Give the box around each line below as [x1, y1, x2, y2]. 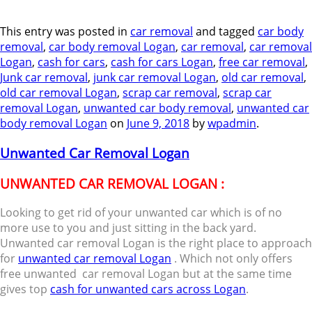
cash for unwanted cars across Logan [50, 281, 246, 297]
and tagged [193, 24, 258, 40]
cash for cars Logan [111, 54, 213, 70]
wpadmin [208, 116, 256, 132]
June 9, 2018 [127, 116, 189, 132]
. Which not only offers [171, 251, 292, 267]
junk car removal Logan [93, 70, 216, 86]
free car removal [219, 54, 305, 70]
